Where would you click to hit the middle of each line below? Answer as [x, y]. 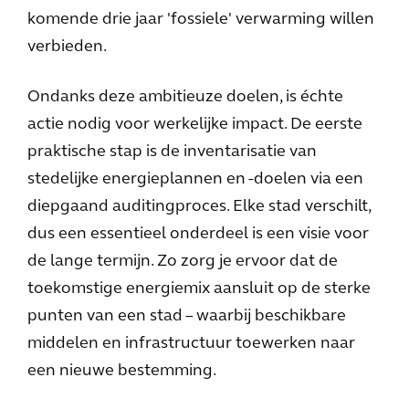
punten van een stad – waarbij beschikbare [187, 316]
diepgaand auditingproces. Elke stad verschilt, [199, 207]
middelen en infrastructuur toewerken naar [191, 344]
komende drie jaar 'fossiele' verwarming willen [201, 20]
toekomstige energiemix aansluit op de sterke [199, 289]
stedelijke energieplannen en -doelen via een [195, 179]
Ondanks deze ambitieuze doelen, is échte [185, 97]
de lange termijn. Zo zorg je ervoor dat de [183, 262]
